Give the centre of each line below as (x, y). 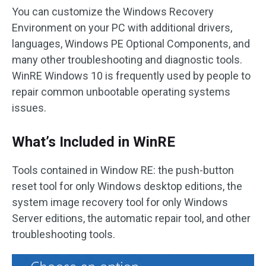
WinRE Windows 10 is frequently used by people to (131, 76)
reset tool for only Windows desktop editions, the (127, 186)
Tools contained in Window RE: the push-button (123, 170)
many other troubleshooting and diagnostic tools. (127, 60)
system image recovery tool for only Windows (120, 202)
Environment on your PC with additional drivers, (122, 28)
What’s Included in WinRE (94, 142)
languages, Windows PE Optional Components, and (131, 44)
